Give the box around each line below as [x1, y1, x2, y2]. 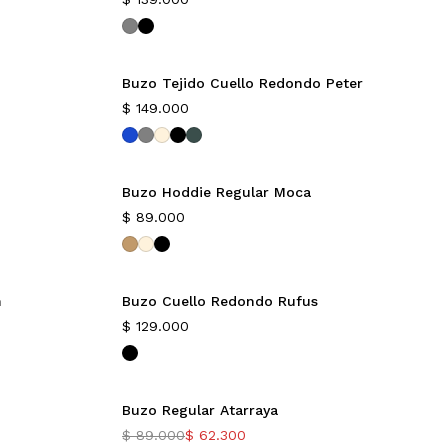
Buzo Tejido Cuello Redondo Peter [122, 75, 363, 91]
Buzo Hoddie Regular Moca [122, 184, 311, 200]
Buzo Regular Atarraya [122, 402, 278, 418]
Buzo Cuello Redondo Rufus [122, 293, 318, 309]
